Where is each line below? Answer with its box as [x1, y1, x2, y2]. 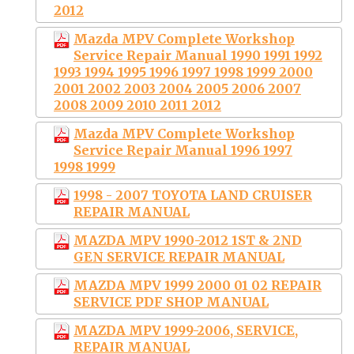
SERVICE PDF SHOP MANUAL [73, 293, 269, 310]
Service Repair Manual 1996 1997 [73, 141, 292, 158]
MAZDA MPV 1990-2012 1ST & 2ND [73, 232, 302, 248]
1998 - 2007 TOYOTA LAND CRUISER [73, 186, 312, 203]
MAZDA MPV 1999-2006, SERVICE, [73, 322, 298, 338]
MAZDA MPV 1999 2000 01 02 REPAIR [73, 277, 322, 293]
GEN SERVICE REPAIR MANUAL [73, 248, 284, 265]
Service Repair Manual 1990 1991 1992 [73, 47, 322, 63]
